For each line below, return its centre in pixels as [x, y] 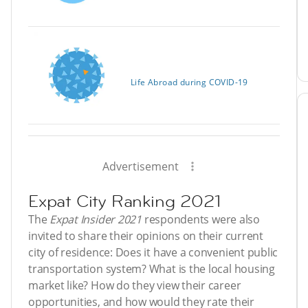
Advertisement [140, 167]
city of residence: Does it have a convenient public [153, 253]
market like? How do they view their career [135, 286]
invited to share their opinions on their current [146, 236]
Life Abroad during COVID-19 [189, 82]
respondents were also [200, 220]
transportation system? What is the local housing [152, 269]
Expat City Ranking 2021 [124, 201]
